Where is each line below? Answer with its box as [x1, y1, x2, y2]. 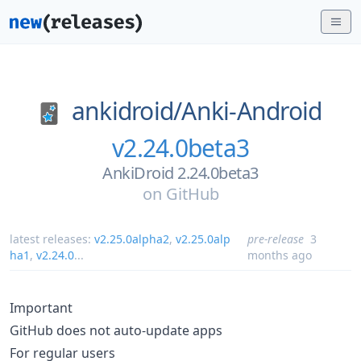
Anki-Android [181, 94, 322, 127]
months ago [247, 247, 312, 263]
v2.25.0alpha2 [94, 230, 169, 247]
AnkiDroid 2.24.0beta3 [102, 161, 259, 184]
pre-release [247, 230, 304, 247]
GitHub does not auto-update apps [10, 321, 222, 339]
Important [10, 298, 73, 317]
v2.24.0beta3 [112, 131, 249, 164]
